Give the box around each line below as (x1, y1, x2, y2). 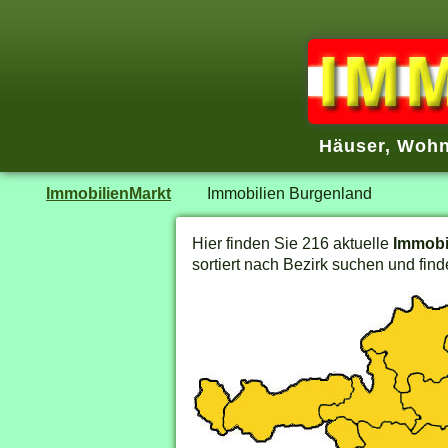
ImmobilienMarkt (46, 184, 172, 203)
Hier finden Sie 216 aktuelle (192, 234, 393, 253)
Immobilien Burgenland (207, 184, 373, 203)
